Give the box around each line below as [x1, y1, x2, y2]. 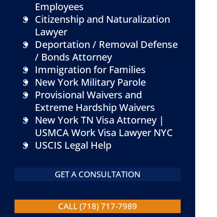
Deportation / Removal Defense [35, 38, 178, 51]
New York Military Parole [35, 76, 146, 89]
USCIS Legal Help [35, 139, 111, 152]
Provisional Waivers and [35, 88, 142, 101]
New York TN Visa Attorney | [35, 113, 164, 126]
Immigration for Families [35, 63, 146, 76]
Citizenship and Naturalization [35, 13, 170, 26]
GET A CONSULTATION [55, 169, 141, 180]
